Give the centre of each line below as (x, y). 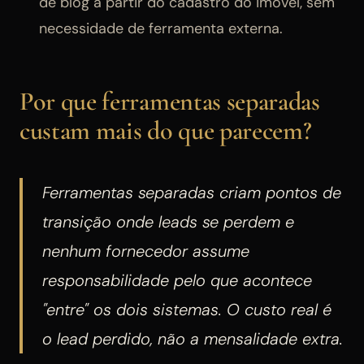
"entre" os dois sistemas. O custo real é (187, 310)
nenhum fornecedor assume (146, 251)
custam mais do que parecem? (166, 131)
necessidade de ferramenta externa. (161, 29)
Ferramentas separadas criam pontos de (192, 193)
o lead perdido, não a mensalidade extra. (193, 339)
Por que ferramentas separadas (170, 102)
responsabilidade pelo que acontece (177, 281)
